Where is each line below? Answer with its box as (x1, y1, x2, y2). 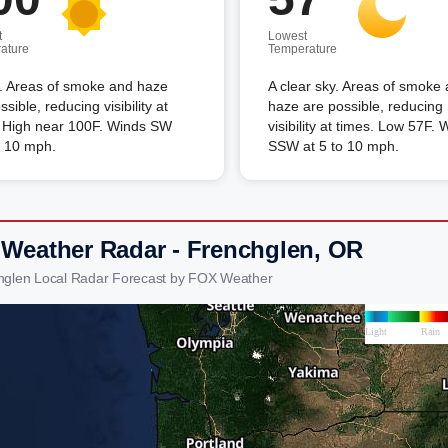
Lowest (268, 29, 307, 43)
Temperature (268, 42, 337, 56)
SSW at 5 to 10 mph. (268, 138, 399, 154)
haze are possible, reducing (268, 98, 443, 114)
